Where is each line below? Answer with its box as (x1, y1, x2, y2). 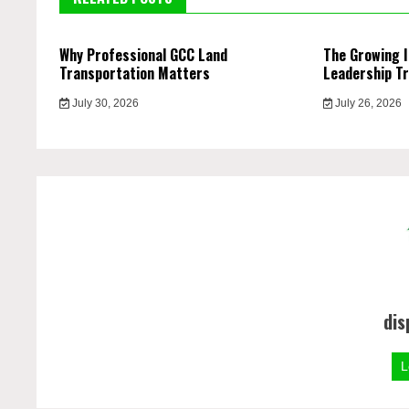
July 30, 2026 (68, 97, 139, 110)
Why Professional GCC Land (59, 44, 228, 67)
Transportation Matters (59, 62, 211, 85)
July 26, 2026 (332, 97, 403, 110)
